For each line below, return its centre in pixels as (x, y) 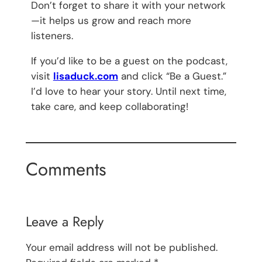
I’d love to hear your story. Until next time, (128, 92)
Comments (66, 170)
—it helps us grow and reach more (111, 20)
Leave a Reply (64, 222)
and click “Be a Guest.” (172, 76)
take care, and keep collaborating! (109, 107)
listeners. (52, 35)
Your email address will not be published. (121, 248)
